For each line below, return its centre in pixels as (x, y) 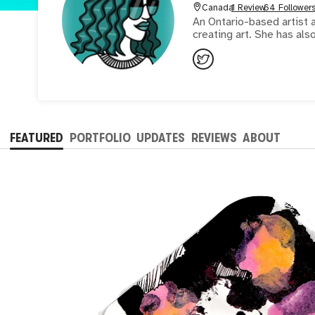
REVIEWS (214, 137)
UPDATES (161, 137)
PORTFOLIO (100, 137)
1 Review (248, 8)
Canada (217, 8)
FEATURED (37, 137)
